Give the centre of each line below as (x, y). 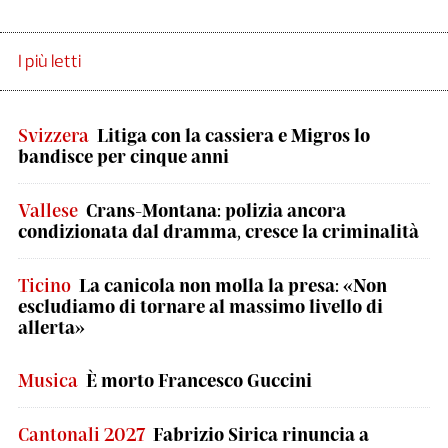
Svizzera (53, 135)
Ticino (44, 285)
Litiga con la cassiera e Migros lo (233, 135)
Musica (48, 380)
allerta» (51, 327)
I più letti (49, 61)
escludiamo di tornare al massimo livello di (200, 306)
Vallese (48, 210)
